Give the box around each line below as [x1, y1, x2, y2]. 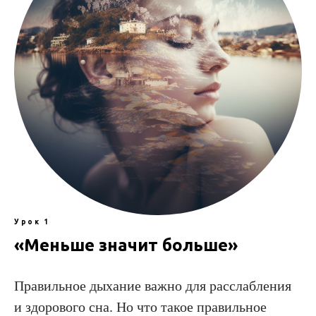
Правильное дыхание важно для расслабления [14, 277, 291, 293]
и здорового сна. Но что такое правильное [14, 298, 267, 315]
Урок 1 [14, 217, 49, 226]
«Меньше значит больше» [14, 235, 238, 255]
